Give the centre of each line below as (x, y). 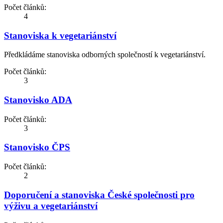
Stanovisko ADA (38, 100)
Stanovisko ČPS (37, 147)
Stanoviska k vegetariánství (60, 35)
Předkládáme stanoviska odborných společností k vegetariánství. (105, 55)
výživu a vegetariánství (51, 206)
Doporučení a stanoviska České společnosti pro (99, 195)
